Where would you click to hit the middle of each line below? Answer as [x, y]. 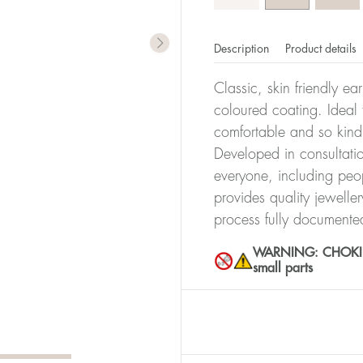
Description [243, 48]
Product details [322, 48]
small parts [283, 268]
